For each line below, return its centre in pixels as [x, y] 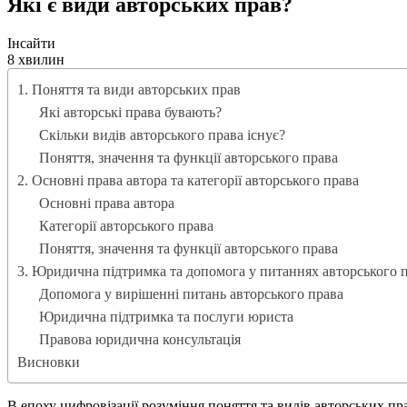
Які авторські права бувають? [130, 112]
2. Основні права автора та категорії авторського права [188, 180]
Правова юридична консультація [140, 339]
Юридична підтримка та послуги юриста [166, 316]
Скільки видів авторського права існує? [162, 134]
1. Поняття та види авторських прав [129, 89]
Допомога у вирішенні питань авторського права [191, 293]
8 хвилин [36, 59]
